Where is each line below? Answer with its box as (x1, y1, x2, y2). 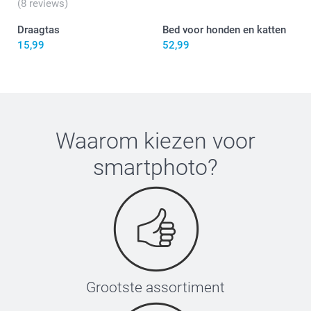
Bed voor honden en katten (162, 23, 286, 36)
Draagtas (17, 23, 60, 36)
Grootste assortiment (86, 278, 225, 296)
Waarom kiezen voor (56, 127, 255, 154)
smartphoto (93, 153, 208, 180)
